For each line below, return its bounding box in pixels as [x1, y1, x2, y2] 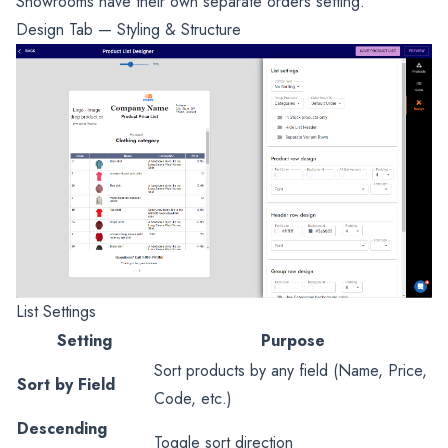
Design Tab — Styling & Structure [16, 17, 241, 41]
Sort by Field [17, 373, 115, 397]
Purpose [260, 329, 325, 353]
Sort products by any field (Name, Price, [154, 359, 427, 383]
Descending [17, 417, 107, 441]
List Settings [16, 300, 96, 324]
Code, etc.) [154, 387, 232, 411]
